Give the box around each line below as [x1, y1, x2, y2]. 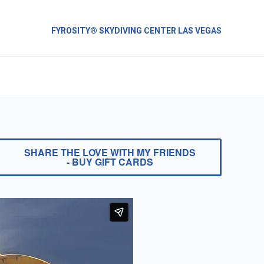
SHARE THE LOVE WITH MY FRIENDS [24, 146, 196, 159]
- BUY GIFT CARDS [66, 155, 153, 169]
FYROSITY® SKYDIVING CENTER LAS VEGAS [51, 26, 222, 35]
